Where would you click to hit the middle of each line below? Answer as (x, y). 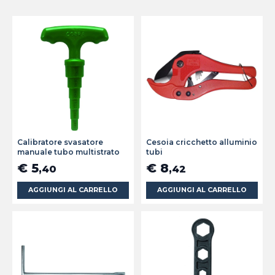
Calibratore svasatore (60, 142)
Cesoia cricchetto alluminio (202, 142)
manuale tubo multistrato (68, 152)
